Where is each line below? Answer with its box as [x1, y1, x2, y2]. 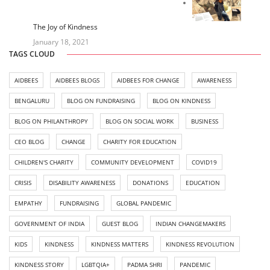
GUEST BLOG [102, 219, 138, 228]
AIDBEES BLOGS [55, 76, 99, 85]
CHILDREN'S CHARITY [14, 158, 74, 167]
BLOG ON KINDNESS [152, 96, 210, 105]
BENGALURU [14, 96, 49, 105]
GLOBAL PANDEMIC [116, 199, 171, 208]
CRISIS [14, 178, 31, 187]
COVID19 [192, 158, 217, 167]
